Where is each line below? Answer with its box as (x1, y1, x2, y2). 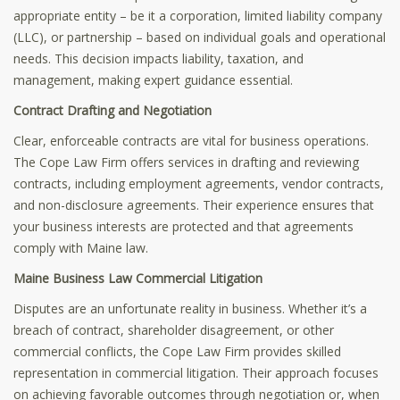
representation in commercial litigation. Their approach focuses (13, 363, 379, 381)
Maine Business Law (13, 269, 132, 287)
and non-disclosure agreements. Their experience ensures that (13, 196, 374, 213)
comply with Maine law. (13, 238, 148, 256)
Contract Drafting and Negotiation (13, 101, 212, 119)
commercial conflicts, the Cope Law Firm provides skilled (13, 342, 341, 360)
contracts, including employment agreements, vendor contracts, (13, 174, 384, 192)
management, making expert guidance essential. (13, 71, 293, 88)
